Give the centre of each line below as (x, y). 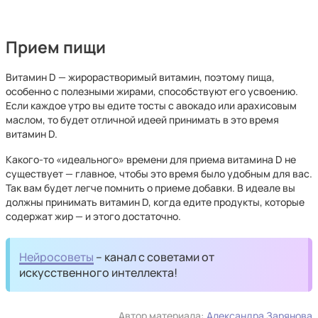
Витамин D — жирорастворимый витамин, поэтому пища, (140, 77)
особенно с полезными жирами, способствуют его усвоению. (152, 91)
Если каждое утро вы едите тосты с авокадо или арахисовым (151, 105)
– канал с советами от (154, 257)
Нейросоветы (57, 257)
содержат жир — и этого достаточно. (93, 216)
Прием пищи (56, 47)
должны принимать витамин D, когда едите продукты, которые (155, 202)
